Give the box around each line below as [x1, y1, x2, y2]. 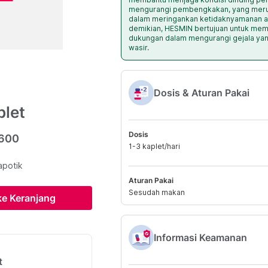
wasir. [129, 43, 149, 52]
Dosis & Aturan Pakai [154, 86, 249, 99]
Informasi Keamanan [154, 231, 247, 243]
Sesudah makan [129, 188, 185, 197]
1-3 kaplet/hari [129, 142, 180, 151]
